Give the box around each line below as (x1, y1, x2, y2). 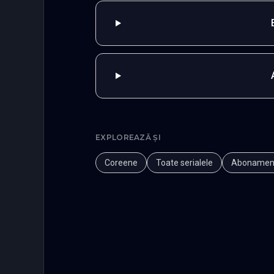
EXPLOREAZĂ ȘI (95, 132, 161, 142)
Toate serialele (156, 157, 213, 168)
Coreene (105, 157, 138, 168)
